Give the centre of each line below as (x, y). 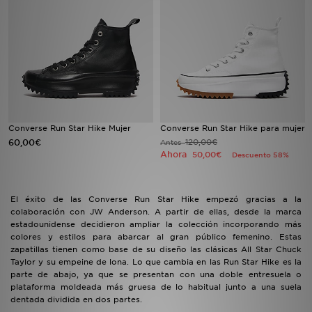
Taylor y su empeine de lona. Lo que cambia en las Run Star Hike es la (156, 262)
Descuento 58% (260, 155)
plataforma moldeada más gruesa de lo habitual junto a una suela (156, 287)
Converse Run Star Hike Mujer (70, 128)
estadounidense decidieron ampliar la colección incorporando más (156, 224)
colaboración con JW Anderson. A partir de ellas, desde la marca (156, 212)
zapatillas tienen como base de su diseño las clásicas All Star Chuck (156, 249)
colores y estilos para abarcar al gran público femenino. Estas (156, 237)
